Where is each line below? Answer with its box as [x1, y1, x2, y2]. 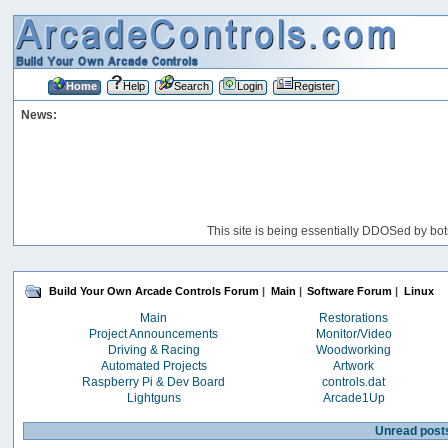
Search [173, 79, 209, 92]
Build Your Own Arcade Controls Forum [49, 285, 260, 298]
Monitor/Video [315, 326, 392, 341]
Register [293, 79, 335, 92]
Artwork [333, 358, 375, 373]
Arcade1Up [322, 390, 385, 405]
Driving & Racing [107, 342, 200, 357]
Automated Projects [100, 358, 207, 373]
